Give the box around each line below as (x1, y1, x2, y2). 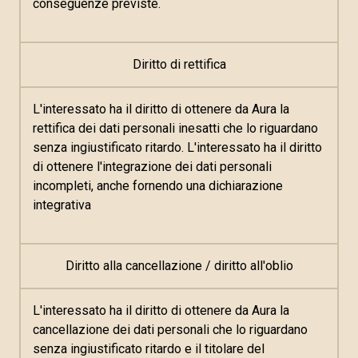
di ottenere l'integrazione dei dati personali (33, 159, 272, 174)
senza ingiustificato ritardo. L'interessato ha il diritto (33, 140, 322, 155)
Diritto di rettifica (132, 57, 226, 72)
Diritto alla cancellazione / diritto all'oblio (65, 258, 293, 273)
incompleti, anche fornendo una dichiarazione (33, 178, 283, 193)
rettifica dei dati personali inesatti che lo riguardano (33, 121, 318, 136)
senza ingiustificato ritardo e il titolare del (33, 341, 265, 356)
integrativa (33, 197, 91, 213)
